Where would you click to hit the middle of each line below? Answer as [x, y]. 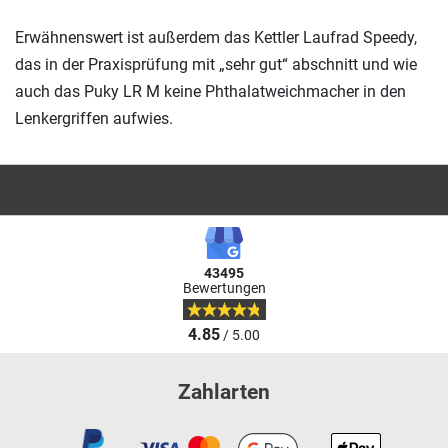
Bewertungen [224, 288]
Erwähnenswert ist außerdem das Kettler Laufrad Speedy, [216, 37]
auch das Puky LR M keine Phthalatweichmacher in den [210, 91]
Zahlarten [224, 391]
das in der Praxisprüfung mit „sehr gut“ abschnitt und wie [216, 64]
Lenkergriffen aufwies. [94, 118]
